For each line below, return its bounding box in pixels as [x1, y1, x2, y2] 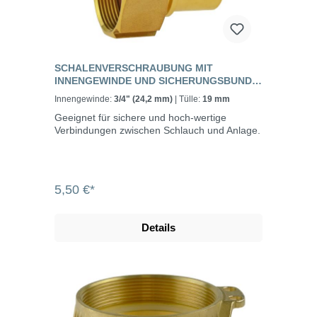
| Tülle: [179, 94, 202, 105]
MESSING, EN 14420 [54, 88, 150, 100]
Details [142, 221, 175, 234]
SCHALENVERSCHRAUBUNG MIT [54, 62, 213, 74]
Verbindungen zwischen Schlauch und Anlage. [54, 125, 260, 137]
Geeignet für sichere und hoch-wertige [54, 112, 226, 124]
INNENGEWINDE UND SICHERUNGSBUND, [54, 75, 255, 87]
